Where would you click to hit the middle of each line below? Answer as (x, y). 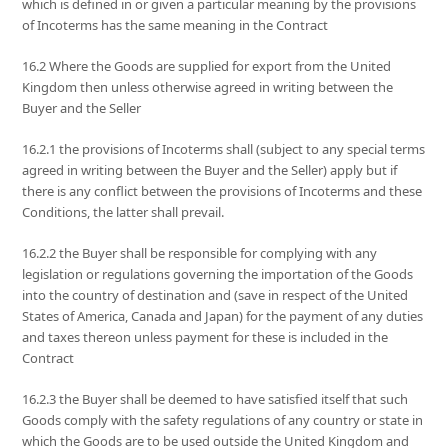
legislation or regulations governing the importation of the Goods (218, 274)
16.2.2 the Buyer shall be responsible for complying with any (200, 253)
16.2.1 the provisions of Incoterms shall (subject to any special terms (224, 149)
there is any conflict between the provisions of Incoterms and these (222, 191)
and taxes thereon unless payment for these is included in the (205, 337)
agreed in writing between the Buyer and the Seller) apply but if (210, 170)
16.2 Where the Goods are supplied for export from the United (207, 66)
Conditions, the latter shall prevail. (123, 212)
